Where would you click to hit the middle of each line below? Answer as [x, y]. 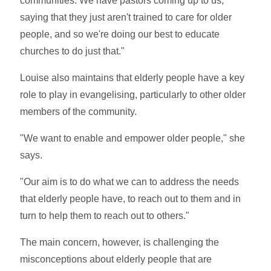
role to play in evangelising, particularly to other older [133, 94]
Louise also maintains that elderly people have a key [132, 77]
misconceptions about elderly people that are [116, 259]
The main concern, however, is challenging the [120, 242]
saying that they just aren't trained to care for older [126, 17]
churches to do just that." [73, 51]
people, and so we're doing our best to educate [120, 34]
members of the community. [79, 111]
